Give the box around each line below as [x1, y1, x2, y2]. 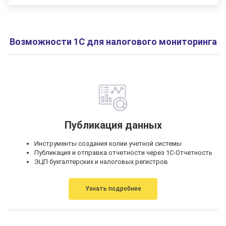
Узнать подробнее [85, 185, 141, 192]
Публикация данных [64, 119, 162, 131]
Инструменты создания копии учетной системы [34, 139, 182, 147]
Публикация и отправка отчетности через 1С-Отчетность [34, 148, 212, 156]
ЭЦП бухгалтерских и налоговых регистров [34, 157, 168, 165]
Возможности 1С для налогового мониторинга [9, 36, 217, 47]
